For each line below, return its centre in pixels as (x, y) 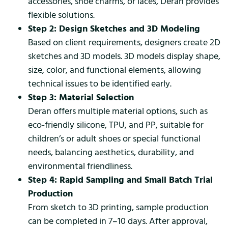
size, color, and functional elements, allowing (115, 70)
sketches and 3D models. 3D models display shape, (124, 56)
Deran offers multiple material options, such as (118, 111)
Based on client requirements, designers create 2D (124, 43)
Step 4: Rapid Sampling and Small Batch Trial (120, 180)
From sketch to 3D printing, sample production (118, 208)
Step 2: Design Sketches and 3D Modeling (114, 29)
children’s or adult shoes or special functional (114, 139)
